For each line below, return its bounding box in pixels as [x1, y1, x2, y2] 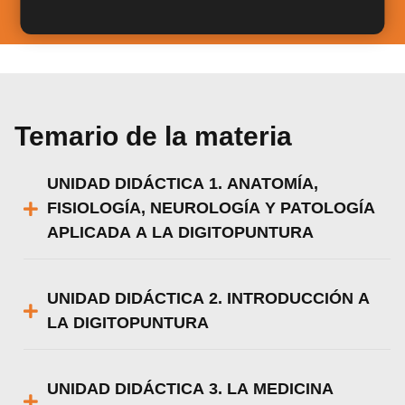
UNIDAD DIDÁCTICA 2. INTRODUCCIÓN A [47, 289, 371, 308]
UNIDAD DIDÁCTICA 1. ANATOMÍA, [47, 174, 319, 193]
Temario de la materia [14, 120, 293, 151]
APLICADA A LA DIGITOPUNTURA [47, 223, 315, 242]
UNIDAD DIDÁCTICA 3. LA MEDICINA [47, 380, 334, 399]
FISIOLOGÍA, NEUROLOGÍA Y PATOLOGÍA [47, 199, 376, 218]
